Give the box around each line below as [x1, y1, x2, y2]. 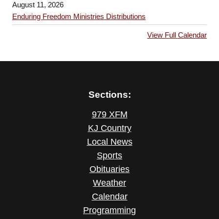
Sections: [88, 88, 131, 100]
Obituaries [89, 164, 130, 175]
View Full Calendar [147, 31, 207, 40]
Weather [93, 178, 126, 188]
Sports [97, 151, 122, 161]
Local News [87, 137, 132, 147]
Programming [83, 205, 136, 216]
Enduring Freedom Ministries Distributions [12, 12, 146, 21]
